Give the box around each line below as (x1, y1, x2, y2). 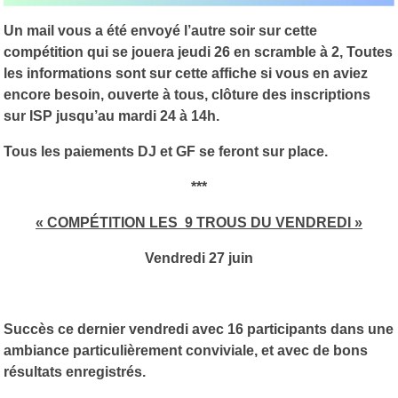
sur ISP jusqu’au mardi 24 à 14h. (4, 107, 219, 123)
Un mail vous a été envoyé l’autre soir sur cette (4, 22, 317, 38)
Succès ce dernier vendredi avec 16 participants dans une (4, 321, 394, 337)
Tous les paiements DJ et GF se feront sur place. (4, 143, 328, 159)
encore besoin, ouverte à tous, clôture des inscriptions (4, 86, 370, 102)
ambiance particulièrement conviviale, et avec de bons (4, 342, 368, 358)
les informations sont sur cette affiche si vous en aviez (4, 65, 368, 81)
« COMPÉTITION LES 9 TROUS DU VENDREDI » (36, 214, 362, 230)
